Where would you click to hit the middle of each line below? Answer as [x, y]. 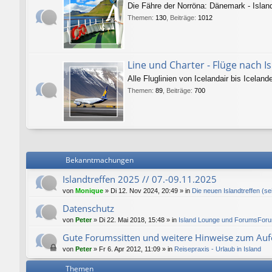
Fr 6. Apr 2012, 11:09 [130, 249]
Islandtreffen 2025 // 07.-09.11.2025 [140, 179]
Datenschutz [88, 208]
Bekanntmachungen [100, 160]
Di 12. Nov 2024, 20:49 [144, 190]
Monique [89, 190]
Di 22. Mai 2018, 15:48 [132, 219]
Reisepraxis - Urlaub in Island [218, 249]
